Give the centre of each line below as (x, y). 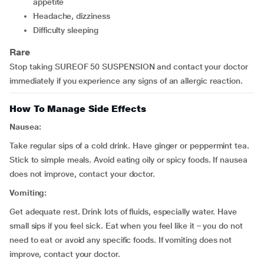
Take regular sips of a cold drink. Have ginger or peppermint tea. (129, 146)
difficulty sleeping (68, 30)
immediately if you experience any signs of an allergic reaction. (126, 81)
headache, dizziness (74, 16)
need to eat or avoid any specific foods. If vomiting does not (121, 240)
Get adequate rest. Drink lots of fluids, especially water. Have (123, 212)
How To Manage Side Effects (78, 109)
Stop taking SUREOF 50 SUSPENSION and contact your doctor (129, 67)
